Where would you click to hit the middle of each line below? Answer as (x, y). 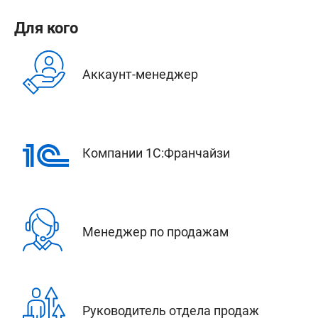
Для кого (46, 28)
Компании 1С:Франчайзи (156, 153)
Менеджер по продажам (155, 231)
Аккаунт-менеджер (140, 74)
